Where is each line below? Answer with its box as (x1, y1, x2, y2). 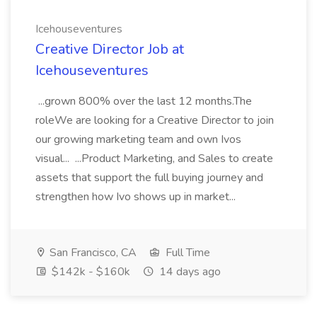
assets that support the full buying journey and (35, 170, 263, 185)
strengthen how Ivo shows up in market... (35, 189, 238, 204)
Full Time (163, 245, 210, 260)
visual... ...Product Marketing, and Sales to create (35, 151, 273, 166)
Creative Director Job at (35, 40, 184, 59)
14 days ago (156, 264, 221, 279)
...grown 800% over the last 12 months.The (35, 93, 252, 109)
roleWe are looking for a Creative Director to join (35, 113, 274, 128)
